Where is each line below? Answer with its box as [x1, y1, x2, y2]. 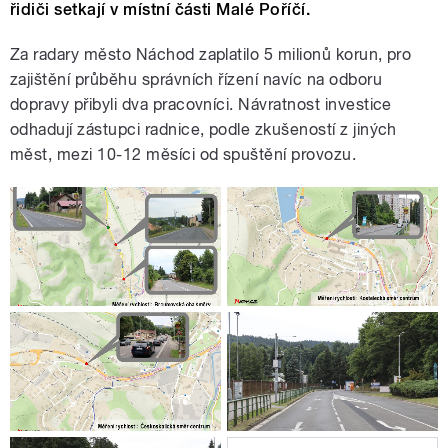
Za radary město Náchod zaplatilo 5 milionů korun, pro [10, 45, 412, 65]
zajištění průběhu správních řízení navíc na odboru [10, 70, 383, 90]
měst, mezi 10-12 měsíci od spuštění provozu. [10, 145, 357, 165]
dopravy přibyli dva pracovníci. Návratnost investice [10, 95, 392, 115]
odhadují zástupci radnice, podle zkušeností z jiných [10, 120, 397, 140]
